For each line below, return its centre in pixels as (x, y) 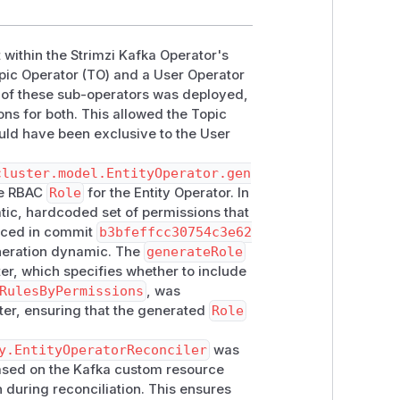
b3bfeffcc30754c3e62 (176, 233)
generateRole (195, 252)
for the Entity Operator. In (166, 193)
